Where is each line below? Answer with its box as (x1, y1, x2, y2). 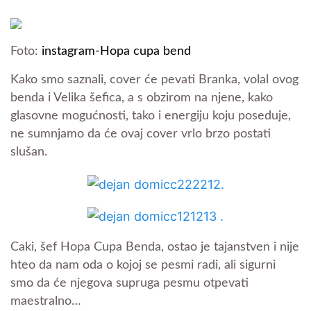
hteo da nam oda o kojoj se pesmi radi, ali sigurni (10, 259, 276, 272)
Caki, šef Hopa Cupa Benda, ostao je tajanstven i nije (10, 241, 299, 254)
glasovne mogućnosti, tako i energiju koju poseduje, (10, 110, 291, 122)
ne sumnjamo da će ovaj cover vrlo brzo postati (10, 128, 271, 140)
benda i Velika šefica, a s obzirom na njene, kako (10, 92, 273, 104)
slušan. (10, 146, 47, 158)
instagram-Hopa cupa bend (42, 45, 191, 58)
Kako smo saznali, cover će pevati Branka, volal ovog (10, 74, 299, 86)
